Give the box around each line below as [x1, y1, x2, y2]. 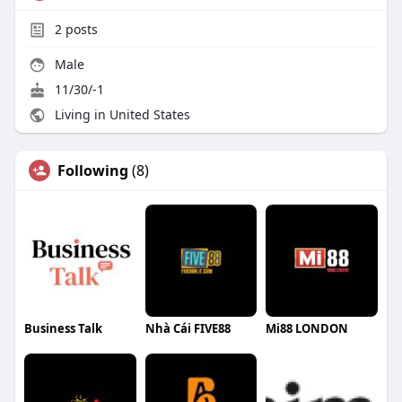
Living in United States [50, 106, 190, 124]
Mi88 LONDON [266, 319, 349, 336]
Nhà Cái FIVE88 [144, 319, 231, 336]
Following [57, 161, 128, 181]
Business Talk [23, 319, 102, 336]
